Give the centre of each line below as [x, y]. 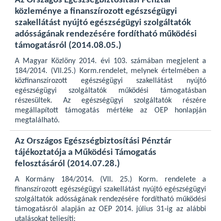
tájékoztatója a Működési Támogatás [86, 153]
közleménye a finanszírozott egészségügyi [96, 12]
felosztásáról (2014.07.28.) [67, 164]
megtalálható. [37, 120]
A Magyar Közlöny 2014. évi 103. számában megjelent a [110, 61]
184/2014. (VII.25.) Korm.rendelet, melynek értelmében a [110, 71]
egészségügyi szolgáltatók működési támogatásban [110, 91]
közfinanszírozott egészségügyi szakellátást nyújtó [110, 81]
